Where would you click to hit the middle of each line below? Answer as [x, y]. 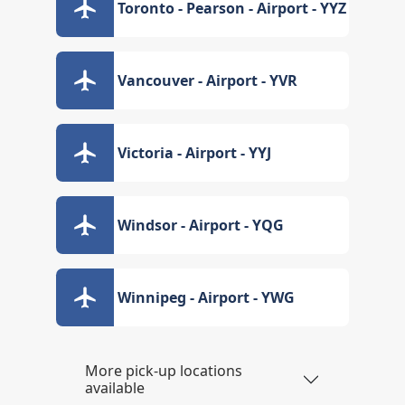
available [115, 388]
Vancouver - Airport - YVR [208, 80]
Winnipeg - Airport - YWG [207, 297]
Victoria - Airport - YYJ [195, 153]
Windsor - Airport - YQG [201, 225]
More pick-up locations [164, 371]
